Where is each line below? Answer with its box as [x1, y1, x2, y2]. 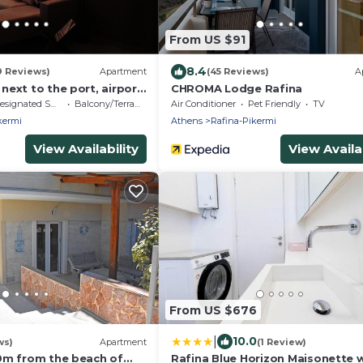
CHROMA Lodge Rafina [171, 81, 303, 95]
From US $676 [169, 302, 257, 318]
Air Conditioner [171, 97, 236, 109]
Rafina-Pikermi [211, 114, 276, 126]
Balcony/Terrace [74, 97, 135, 109]
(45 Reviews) [207, 66, 269, 78]
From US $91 [169, 32, 246, 48]
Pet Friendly [248, 97, 301, 109]
